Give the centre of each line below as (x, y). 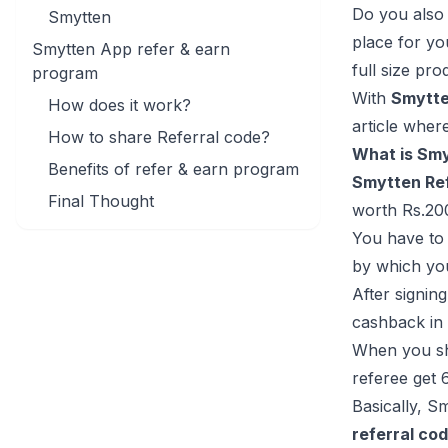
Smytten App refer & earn (131, 49)
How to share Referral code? (159, 137)
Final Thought (103, 201)
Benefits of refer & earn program (176, 169)
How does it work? (119, 105)
